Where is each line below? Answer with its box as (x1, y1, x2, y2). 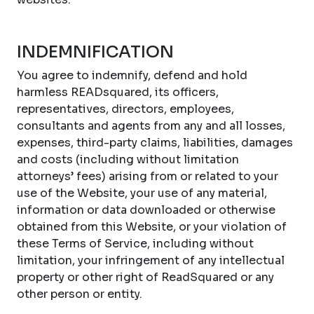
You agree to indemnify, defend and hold (17, 68, 247, 83)
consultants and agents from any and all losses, (17, 118, 285, 133)
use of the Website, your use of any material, (17, 186, 267, 200)
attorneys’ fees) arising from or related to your (17, 169, 278, 184)
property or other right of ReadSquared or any (17, 270, 274, 285)
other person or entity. (17, 287, 142, 301)
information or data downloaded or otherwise (17, 203, 275, 217)
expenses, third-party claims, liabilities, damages (17, 135, 293, 150)
